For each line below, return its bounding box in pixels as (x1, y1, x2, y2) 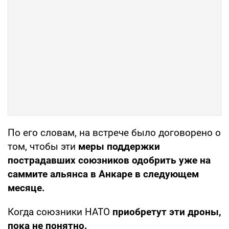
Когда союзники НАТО (8, 205, 110, 218)
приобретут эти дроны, (110, 205, 221, 218)
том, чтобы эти (8, 140, 78, 152)
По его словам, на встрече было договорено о (8, 126, 221, 139)
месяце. (8, 181, 45, 194)
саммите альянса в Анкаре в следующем (8, 168, 199, 180)
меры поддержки (78, 140, 160, 152)
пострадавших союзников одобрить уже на (8, 154, 211, 166)
